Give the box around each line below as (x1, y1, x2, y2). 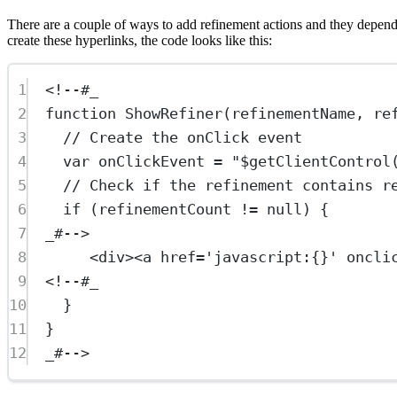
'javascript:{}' (205, 248, 339, 267)
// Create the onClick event (63, 128, 303, 147)
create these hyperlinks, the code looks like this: (7, 32, 272, 48)
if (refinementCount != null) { (63, 200, 330, 219)
